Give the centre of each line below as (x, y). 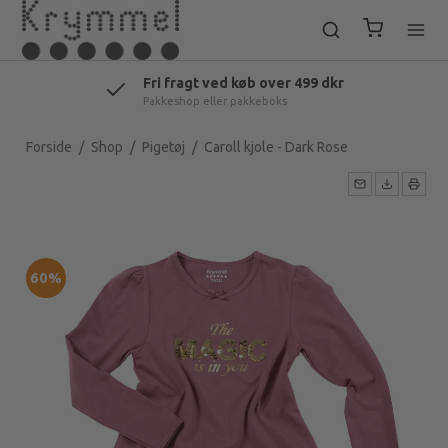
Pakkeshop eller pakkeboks (215, 101)
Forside (48, 147)
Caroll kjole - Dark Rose (275, 147)
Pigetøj (163, 147)
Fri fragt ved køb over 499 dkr (244, 83)
